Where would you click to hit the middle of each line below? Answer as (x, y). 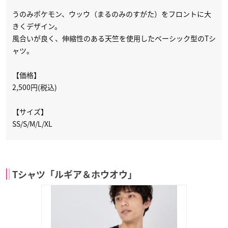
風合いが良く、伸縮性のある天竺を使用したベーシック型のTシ (114, 38)
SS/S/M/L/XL (32, 124)
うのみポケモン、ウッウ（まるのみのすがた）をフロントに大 (112, 14)
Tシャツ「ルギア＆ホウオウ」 (75, 175)
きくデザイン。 (37, 26)
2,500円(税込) (35, 87)
